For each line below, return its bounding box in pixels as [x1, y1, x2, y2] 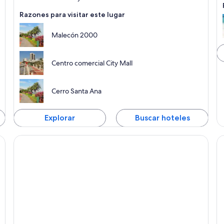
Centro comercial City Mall [51, 58, 132, 68]
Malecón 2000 [51, 30, 97, 40]
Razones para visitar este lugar [19, 10, 125, 19]
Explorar [44, 113, 75, 123]
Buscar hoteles [134, 113, 190, 123]
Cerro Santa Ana [51, 86, 101, 96]
